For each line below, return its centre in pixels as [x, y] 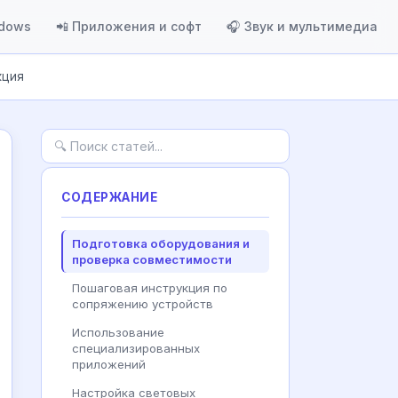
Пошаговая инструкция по [150, 288]
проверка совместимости [152, 259]
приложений [109, 364]
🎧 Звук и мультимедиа [302, 26]
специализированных [136, 348]
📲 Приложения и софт [129, 26]
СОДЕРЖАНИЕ [110, 197]
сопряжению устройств [143, 304]
